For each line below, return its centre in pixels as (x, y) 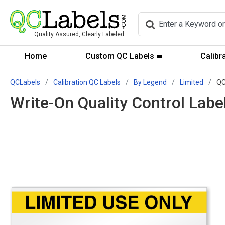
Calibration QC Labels (87, 82)
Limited (192, 82)
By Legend (150, 82)
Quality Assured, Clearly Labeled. (80, 34)
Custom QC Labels (120, 56)
